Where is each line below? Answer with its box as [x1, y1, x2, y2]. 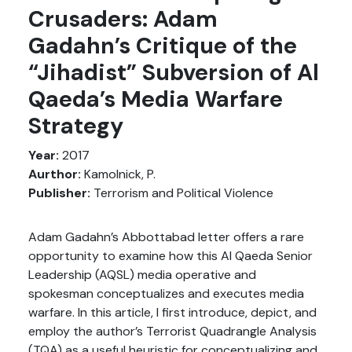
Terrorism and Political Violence [90, 185, 273, 201]
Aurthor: [28, 166, 81, 182]
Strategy [28, 112, 123, 141]
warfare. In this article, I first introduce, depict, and [28, 304, 317, 321]
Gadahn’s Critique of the [28, 31, 297, 60]
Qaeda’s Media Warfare [28, 85, 283, 114]
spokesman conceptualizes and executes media [28, 285, 304, 302]
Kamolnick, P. [81, 166, 156, 182]
